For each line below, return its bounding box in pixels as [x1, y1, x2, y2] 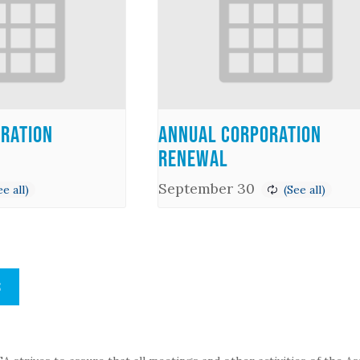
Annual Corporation [157, 121, 321, 147]
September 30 [157, 178, 255, 198]
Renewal [157, 145, 228, 171]
